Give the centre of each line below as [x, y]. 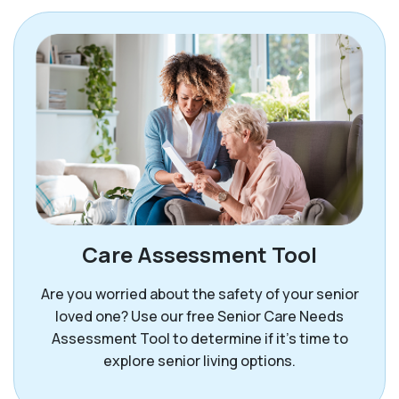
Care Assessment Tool [199, 255]
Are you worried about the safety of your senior [199, 294]
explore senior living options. [199, 361]
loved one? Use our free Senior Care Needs [199, 317]
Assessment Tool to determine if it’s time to [199, 339]
